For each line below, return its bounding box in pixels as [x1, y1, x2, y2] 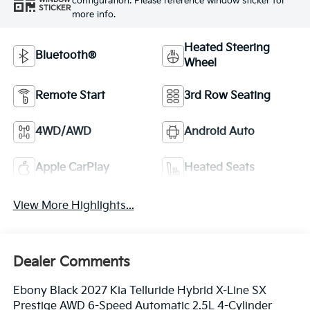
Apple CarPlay [35, 161, 109, 174]
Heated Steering [184, 41, 270, 55]
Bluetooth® [35, 48, 96, 62]
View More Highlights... [12, 199, 134, 212]
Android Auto [184, 125, 255, 138]
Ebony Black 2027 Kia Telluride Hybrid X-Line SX [12, 284, 266, 298]
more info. [71, 8, 116, 20]
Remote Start [35, 89, 105, 102]
